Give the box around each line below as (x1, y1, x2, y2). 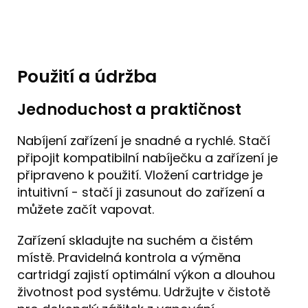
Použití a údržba (17, 64, 157, 89)
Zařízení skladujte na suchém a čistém (17, 231, 253, 249)
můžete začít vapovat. (17, 200, 154, 218)
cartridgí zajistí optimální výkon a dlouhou (17, 265, 275, 283)
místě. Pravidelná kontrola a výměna (17, 248, 241, 266)
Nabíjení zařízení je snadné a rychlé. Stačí (17, 131, 270, 149)
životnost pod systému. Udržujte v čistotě (17, 283, 270, 300)
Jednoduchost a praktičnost (17, 98, 241, 120)
